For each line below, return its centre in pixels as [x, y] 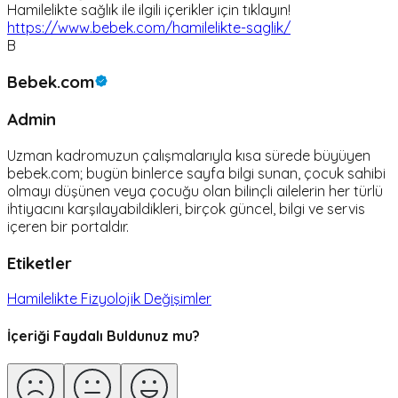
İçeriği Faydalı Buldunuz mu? [103, 335]
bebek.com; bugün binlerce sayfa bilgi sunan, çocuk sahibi [196, 173]
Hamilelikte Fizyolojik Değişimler [109, 299]
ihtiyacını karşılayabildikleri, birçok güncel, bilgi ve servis [186, 209]
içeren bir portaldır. [68, 227]
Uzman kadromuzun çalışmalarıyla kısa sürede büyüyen [189, 155]
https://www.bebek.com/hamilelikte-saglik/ [149, 27]
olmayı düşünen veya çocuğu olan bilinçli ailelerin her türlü [195, 191]
